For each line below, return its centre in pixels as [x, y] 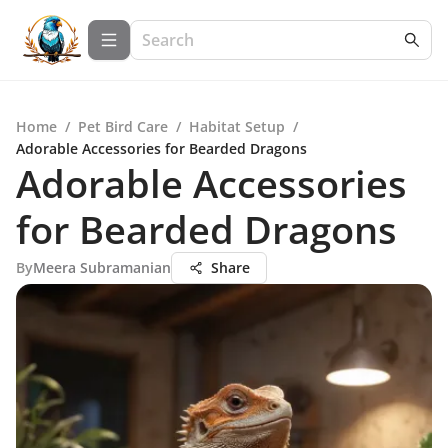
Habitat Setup [237, 126]
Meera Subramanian [102, 267]
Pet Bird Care [123, 126]
